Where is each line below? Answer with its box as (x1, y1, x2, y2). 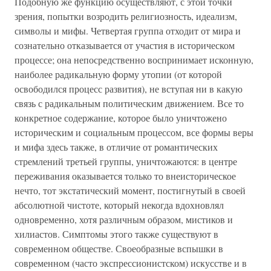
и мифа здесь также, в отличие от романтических (15, 140, 218, 153)
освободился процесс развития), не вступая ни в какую (15, 82, 243, 95)
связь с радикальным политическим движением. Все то (15, 97, 244, 109)
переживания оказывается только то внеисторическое (15, 169, 236, 182)
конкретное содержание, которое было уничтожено (15, 111, 227, 124)
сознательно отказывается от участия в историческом (15, 39, 235, 51)
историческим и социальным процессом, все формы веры (15, 126, 253, 139)
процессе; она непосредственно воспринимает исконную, (15, 53, 253, 66)
